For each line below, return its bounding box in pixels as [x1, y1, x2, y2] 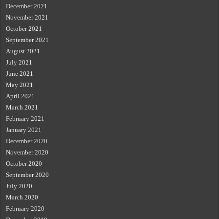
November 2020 [6, 149, 49, 156]
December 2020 [6, 137, 48, 145]
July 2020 [6, 182, 33, 190]
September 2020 [6, 171, 49, 178]
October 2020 [6, 160, 43, 167]
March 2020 [6, 194, 39, 201]
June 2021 [6, 70, 34, 77]
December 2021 [6, 2, 48, 10]
